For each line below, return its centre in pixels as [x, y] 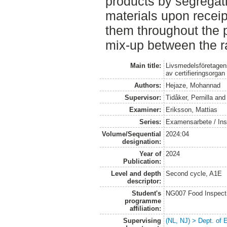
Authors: [147, 85]
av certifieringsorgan [196, 73]
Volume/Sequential [131, 134]
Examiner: [145, 109]
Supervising [142, 220]
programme [143, 201]
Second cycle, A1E [194, 173]
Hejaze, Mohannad [193, 85]
